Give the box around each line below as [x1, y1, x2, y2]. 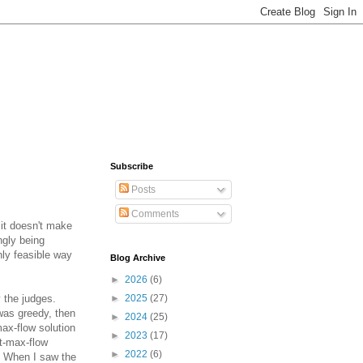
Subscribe [110, 161, 153, 171]
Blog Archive [110, 253, 165, 263]
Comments [129, 208, 179, 220]
